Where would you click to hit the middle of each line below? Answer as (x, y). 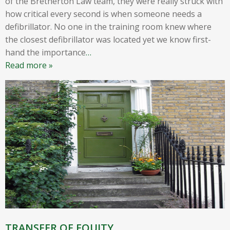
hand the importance (45, 52)
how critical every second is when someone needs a (103, 14)
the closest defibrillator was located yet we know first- (108, 39)
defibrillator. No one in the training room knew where (108, 26)
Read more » (29, 65)
